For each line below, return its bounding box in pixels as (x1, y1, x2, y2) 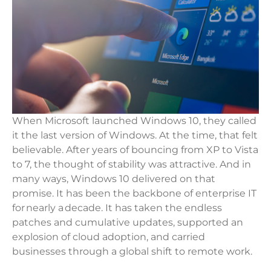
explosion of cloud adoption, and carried (12, 231, 205, 243)
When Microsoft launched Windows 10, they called (12, 115, 256, 127)
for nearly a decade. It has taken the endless (12, 202, 222, 214)
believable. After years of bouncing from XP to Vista (12, 144, 258, 156)
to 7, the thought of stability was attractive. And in (12, 158, 251, 171)
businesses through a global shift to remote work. (12, 246, 256, 258)
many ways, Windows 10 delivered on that (12, 173, 215, 185)
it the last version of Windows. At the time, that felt (12, 129, 258, 142)
